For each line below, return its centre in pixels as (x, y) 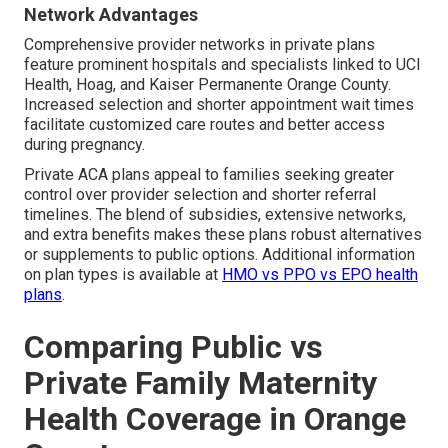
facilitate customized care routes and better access (204, 125)
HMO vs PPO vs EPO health (320, 275)
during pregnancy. (84, 145)
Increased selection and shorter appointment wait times (219, 105)
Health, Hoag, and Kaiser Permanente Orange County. (207, 85)
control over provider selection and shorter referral (200, 195)
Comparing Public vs (173, 347)
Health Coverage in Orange (215, 419)
